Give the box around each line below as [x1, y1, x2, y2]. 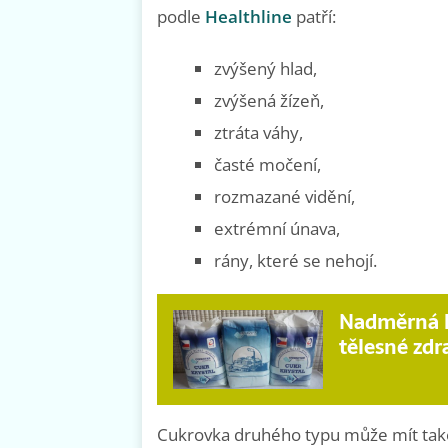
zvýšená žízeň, [214, 89, 324, 113]
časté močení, [214, 153, 321, 177]
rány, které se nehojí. [214, 249, 377, 273]
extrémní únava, [214, 217, 340, 241]
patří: [292, 5, 336, 29]
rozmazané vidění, [214, 185, 355, 209]
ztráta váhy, [214, 121, 303, 145]
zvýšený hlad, [214, 57, 317, 81]
